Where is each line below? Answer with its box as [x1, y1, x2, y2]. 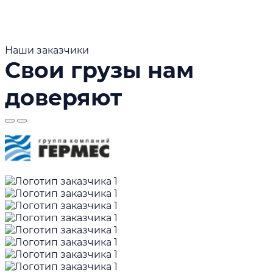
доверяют [5, 83, 122, 111]
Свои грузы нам [5, 56, 194, 83]
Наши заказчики [5, 44, 89, 56]
